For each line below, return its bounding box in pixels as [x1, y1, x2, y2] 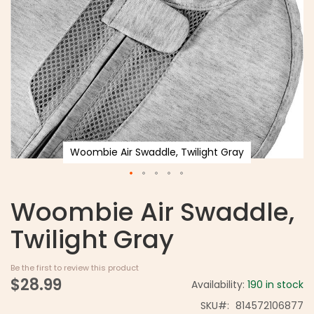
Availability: [191, 278, 247, 292]
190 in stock [247, 278, 303, 292]
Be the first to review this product [11, 261, 139, 273]
